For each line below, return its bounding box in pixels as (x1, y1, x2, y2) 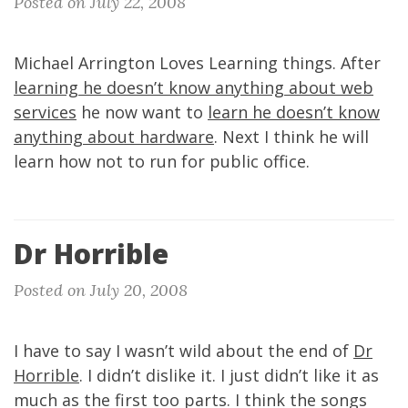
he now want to (76, 101, 208, 123)
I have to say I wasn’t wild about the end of (14, 340, 353, 362)
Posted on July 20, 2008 (14, 280, 188, 301)
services (14, 101, 76, 123)
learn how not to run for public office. (14, 150, 310, 172)
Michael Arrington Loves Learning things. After (14, 52, 381, 74)
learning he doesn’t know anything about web (14, 76, 373, 98)
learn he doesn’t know (208, 101, 380, 123)
